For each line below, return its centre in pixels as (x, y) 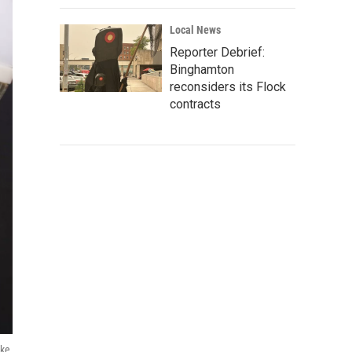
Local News (195, 30)
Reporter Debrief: (217, 52)
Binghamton (202, 70)
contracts (195, 104)
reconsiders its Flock (228, 87)
